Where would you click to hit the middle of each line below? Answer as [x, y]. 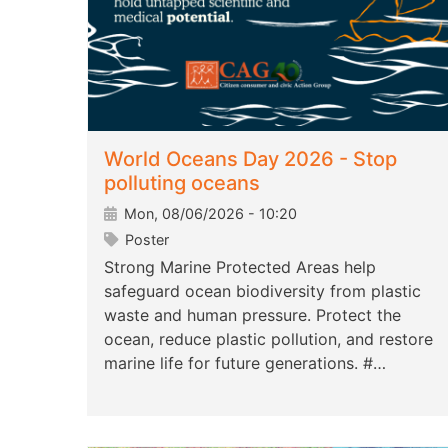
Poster [145, 240]
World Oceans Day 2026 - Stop [250, 159]
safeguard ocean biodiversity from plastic [262, 291]
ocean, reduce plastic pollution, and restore [268, 339]
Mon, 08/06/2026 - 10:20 [208, 214]
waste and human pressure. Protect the [252, 315]
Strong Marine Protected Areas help [240, 267]
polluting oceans [182, 183]
